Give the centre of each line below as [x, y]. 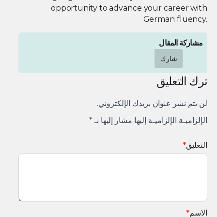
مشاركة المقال [181, 43]
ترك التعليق [182, 81]
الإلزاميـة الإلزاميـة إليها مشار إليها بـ [150, 120]
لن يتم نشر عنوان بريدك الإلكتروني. [152, 103]
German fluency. [175, 19]
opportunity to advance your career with [129, 8]
